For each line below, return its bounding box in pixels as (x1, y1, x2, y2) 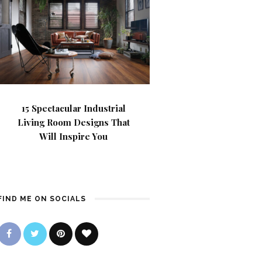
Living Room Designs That (17, 116, 130, 128)
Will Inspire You (39, 130, 108, 142)
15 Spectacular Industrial (21, 102, 126, 114)
